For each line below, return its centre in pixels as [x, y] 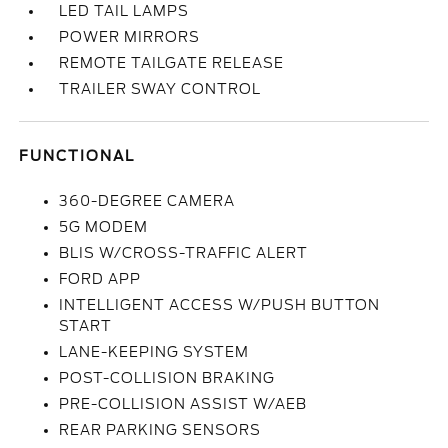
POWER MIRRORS [130, 37]
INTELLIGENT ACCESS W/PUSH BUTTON [220, 305]
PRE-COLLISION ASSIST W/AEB [183, 404]
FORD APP [100, 279]
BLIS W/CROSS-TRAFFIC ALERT [184, 253]
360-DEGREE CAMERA [147, 201]
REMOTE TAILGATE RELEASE [172, 63]
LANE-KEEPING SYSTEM [154, 352]
